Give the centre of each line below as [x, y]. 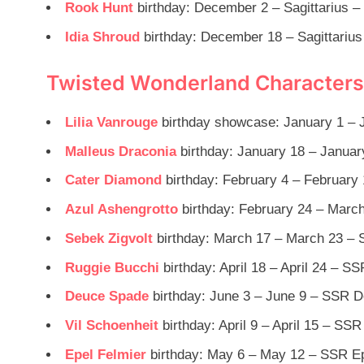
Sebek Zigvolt [109, 238]
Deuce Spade [107, 297]
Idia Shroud [102, 37]
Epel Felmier [106, 355]
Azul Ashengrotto [121, 210]
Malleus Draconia [121, 151]
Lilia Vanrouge [111, 122]
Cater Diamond [113, 180]
